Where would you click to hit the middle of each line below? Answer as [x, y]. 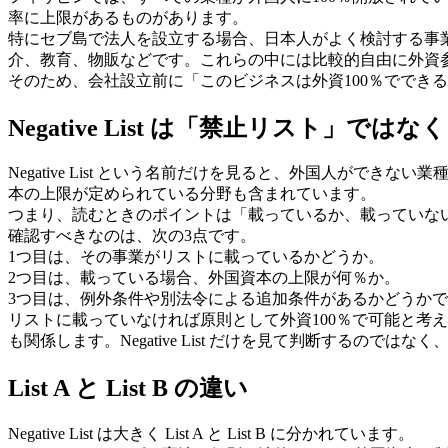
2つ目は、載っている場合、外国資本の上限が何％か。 [204, 278]
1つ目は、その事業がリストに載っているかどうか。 [196, 257]
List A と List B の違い [128, 388]
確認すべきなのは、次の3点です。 [132, 236]
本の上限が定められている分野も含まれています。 [192, 194]
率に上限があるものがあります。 [128, 17]
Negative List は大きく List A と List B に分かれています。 [211, 434]
